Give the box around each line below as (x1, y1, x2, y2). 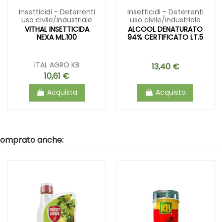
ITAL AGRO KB (34, 60, 79, 70)
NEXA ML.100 (37, 32, 77, 42)
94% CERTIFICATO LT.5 (127, 32, 203, 42)
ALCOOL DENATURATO (128, 24, 203, 34)
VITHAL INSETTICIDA (24, 24, 89, 34)
